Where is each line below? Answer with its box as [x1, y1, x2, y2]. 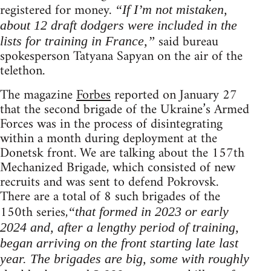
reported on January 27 [111, 83, 237, 108]
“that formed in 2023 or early [68, 204, 229, 220]
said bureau [155, 30, 218, 54]
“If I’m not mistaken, [115, 2, 227, 18]
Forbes [76, 83, 111, 108]
